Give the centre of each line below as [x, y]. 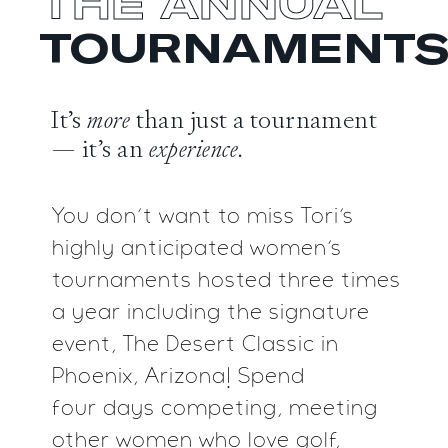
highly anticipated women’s [197, 249]
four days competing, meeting [215, 409]
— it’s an [100, 149]
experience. [196, 149]
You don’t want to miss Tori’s [203, 217]
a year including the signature [211, 313]
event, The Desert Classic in [195, 345]
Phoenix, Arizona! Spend [178, 377]
